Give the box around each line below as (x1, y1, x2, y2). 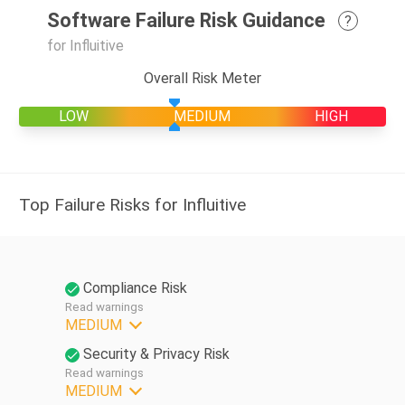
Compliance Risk (82, 278, 187, 297)
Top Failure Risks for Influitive (19, 193, 246, 215)
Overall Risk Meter (144, 69, 261, 87)
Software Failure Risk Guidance (47, 9, 325, 33)
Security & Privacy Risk (82, 344, 230, 363)
